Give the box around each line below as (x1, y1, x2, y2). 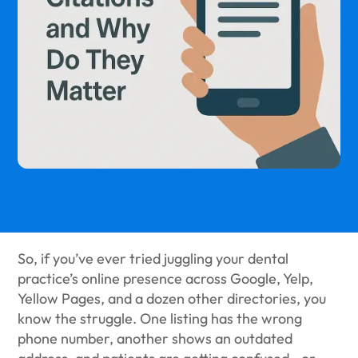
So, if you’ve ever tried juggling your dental (18, 249, 289, 268)
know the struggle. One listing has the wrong (18, 309, 303, 328)
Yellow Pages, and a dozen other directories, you (18, 289, 327, 308)
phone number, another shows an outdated (18, 329, 293, 348)
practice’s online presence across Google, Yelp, (18, 269, 314, 288)
